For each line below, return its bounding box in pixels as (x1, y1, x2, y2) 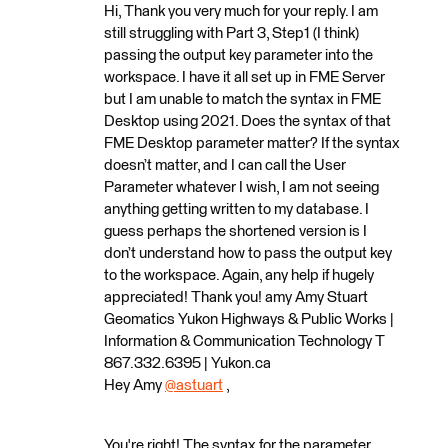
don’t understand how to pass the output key (104, 246, 392, 261)
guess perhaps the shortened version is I (104, 224, 367, 239)
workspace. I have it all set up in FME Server (104, 70, 385, 85)
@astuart (165, 378, 223, 393)
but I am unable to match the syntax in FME (104, 92, 381, 107)
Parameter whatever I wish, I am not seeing (104, 180, 379, 195)
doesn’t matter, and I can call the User (104, 158, 346, 173)
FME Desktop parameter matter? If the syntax (104, 136, 400, 151)
